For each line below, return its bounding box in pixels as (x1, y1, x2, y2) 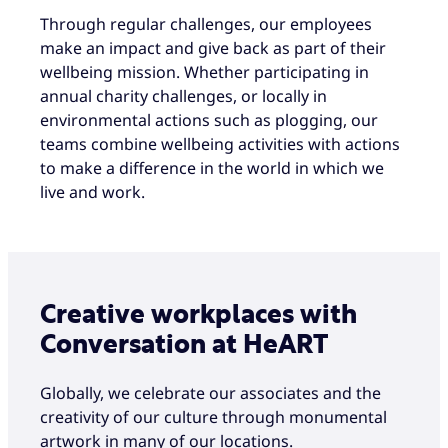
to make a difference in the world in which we (40, 156, 384, 179)
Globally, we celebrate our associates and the (40, 382, 381, 405)
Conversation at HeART (40, 331, 328, 358)
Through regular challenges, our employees (40, 12, 372, 35)
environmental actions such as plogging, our (40, 108, 378, 131)
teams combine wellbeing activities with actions (40, 132, 400, 155)
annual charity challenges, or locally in (40, 84, 327, 107)
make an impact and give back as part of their (40, 36, 386, 59)
